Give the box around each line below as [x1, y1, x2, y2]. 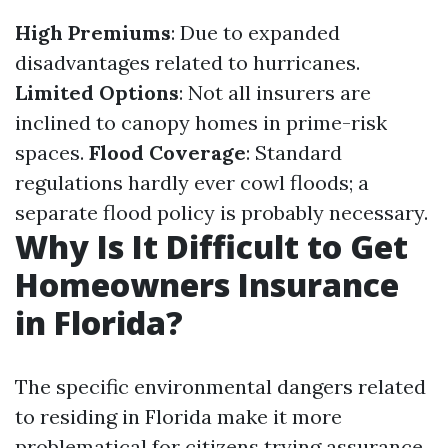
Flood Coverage [89, 140, 246, 165]
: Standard [246, 140, 342, 165]
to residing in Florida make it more [15, 404, 342, 429]
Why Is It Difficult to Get [15, 225, 408, 268]
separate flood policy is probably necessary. [15, 200, 428, 225]
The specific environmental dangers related [15, 374, 426, 399]
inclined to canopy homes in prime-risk [15, 110, 387, 135]
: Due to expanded [171, 20, 340, 45]
